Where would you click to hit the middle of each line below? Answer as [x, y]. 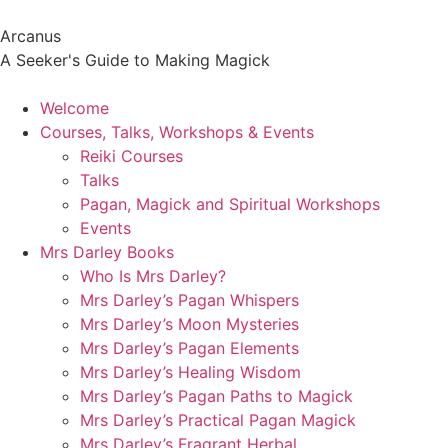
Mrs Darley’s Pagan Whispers [189, 300]
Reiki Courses [131, 156]
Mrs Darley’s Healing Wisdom [190, 372]
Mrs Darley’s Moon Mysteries [189, 324]
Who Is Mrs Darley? [153, 276]
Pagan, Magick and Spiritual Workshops [230, 204]
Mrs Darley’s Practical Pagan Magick [218, 420]
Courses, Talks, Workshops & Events [177, 132]
